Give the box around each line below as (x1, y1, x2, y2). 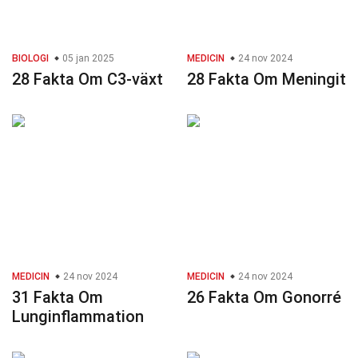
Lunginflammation (12, 307, 144, 327)
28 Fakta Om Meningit (187, 70, 346, 89)
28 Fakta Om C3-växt (12, 70, 163, 89)
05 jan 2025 (60, 53, 114, 65)
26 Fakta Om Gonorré (187, 288, 341, 308)
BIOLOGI (12, 53, 49, 65)
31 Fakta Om (12, 288, 103, 308)
